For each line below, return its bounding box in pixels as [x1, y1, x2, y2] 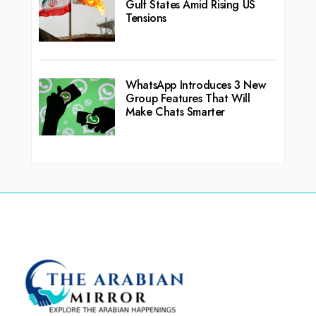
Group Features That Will [126, 90, 250, 107]
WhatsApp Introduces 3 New [126, 77, 266, 94]
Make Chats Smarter [126, 104, 225, 121]
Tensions [126, 10, 166, 27]
